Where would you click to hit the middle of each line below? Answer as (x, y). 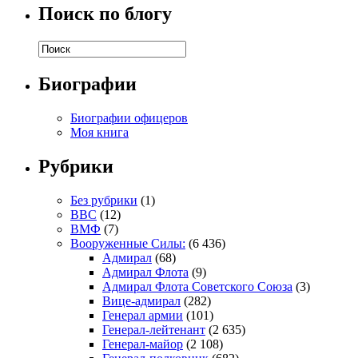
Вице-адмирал (141, 300)
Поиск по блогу (105, 14)
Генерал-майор (143, 344)
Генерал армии (143, 315)
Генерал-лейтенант (154, 329)
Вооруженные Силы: (128, 243)
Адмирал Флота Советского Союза (197, 286)
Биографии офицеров (129, 117)
